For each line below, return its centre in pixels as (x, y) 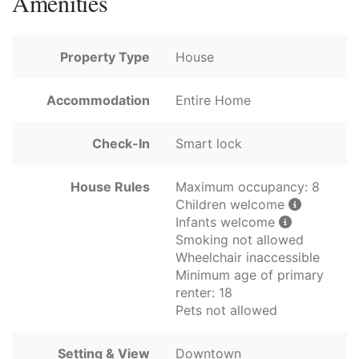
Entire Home (213, 101)
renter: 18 (204, 293)
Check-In (121, 144)
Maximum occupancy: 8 (248, 187)
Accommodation (98, 101)
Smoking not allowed (240, 240)
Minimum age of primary (250, 275)
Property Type (105, 57)
